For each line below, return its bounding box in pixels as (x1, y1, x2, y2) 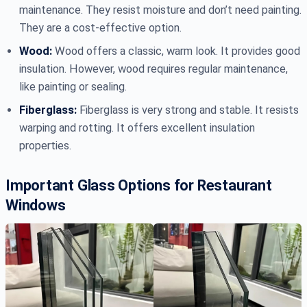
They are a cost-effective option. (19, 21, 182, 35)
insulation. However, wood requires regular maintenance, (19, 62, 288, 76)
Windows (5, 197, 66, 214)
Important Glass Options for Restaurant (5, 177, 272, 195)
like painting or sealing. (19, 80, 127, 94)
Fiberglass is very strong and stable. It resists (77, 103, 299, 117)
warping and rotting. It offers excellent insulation (19, 121, 255, 135)
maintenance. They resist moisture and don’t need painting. (19, 3, 302, 17)
